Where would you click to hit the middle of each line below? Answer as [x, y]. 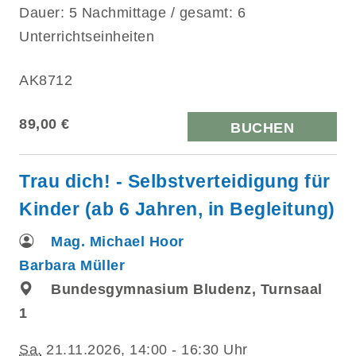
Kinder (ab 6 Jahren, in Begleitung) [177, 209]
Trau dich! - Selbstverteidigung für [175, 181]
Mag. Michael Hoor [118, 241]
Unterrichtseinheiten [87, 36]
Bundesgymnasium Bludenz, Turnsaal [187, 289]
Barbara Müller [72, 265]
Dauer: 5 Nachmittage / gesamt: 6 [132, 12]
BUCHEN [262, 128]
